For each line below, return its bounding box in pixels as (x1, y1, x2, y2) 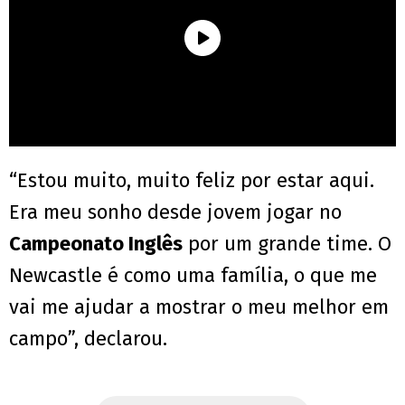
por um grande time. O (183, 231, 391, 257)
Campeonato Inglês (9, 231, 183, 257)
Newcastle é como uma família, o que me (9, 263, 377, 288)
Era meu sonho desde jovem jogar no (9, 200, 342, 225)
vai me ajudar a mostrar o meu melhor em (9, 295, 389, 320)
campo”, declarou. (9, 326, 167, 352)
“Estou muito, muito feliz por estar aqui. (9, 168, 374, 193)
